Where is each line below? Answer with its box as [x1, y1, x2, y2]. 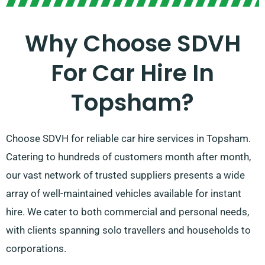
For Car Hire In [51, 57, 214, 90]
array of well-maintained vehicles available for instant [6, 188, 241, 200]
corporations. [6, 243, 66, 255]
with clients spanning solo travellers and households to [6, 224, 251, 237]
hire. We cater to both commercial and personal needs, [6, 206, 249, 218]
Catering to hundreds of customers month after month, [6, 151, 251, 163]
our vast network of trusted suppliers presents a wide [6, 169, 245, 182]
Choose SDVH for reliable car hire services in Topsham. [6, 132, 251, 145]
